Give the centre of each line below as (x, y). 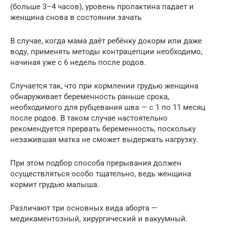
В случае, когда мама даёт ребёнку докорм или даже (106, 41)
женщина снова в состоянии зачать (76, 18)
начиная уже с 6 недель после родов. (78, 63)
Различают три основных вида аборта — (84, 208)
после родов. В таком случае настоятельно (89, 118)
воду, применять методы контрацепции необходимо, (106, 52)
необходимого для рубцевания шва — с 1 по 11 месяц (108, 108)
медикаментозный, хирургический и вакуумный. (99, 219)
